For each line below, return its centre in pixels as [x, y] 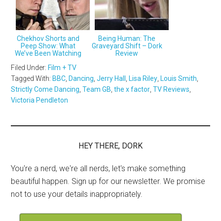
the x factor [132, 89]
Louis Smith [179, 78]
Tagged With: [32, 78]
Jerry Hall [111, 78]
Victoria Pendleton [40, 100]
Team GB [97, 89]
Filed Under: [30, 67]
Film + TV [62, 67]
